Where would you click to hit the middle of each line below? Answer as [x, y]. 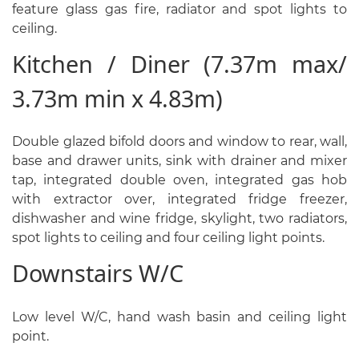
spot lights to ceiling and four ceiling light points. [168, 238]
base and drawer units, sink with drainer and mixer [179, 161]
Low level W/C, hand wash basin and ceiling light [179, 317]
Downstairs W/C [98, 273]
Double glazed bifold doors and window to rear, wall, [179, 142]
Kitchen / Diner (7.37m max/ [179, 63]
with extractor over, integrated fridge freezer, [179, 200]
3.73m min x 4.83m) [117, 98]
